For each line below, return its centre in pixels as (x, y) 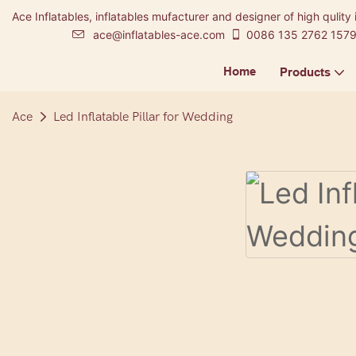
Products (305, 72)
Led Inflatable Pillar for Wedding (143, 117)
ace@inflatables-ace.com (159, 35)
